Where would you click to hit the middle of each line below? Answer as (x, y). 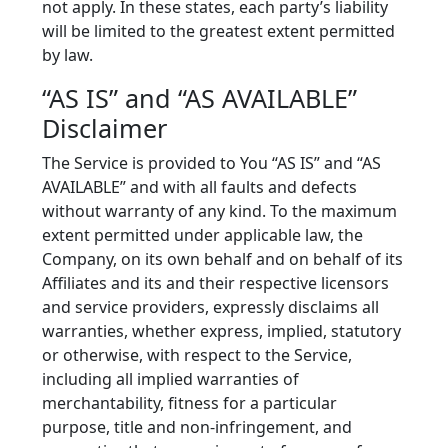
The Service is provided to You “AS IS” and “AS (211, 163)
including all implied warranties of (170, 379)
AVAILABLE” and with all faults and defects (199, 187)
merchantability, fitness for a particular (189, 403)
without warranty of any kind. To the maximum (219, 211)
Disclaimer (104, 128)
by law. (67, 55)
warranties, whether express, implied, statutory (221, 331)
